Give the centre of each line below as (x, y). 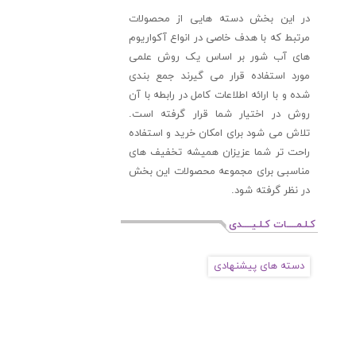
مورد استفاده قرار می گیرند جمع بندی (219, 76)
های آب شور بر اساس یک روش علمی (219, 57)
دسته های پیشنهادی (259, 266)
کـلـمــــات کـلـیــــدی (272, 225)
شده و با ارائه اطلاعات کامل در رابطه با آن (219, 95)
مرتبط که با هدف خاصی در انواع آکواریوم (219, 38)
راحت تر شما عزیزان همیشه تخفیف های (219, 153)
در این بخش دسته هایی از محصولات (219, 19)
